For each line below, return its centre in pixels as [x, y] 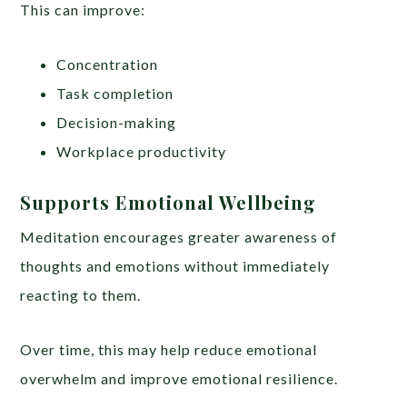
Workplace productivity [142, 151]
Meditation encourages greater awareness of [179, 236]
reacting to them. [81, 294]
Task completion [115, 93]
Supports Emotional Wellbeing [169, 202]
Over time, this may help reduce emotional [169, 349]
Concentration [108, 64]
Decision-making [117, 122]
